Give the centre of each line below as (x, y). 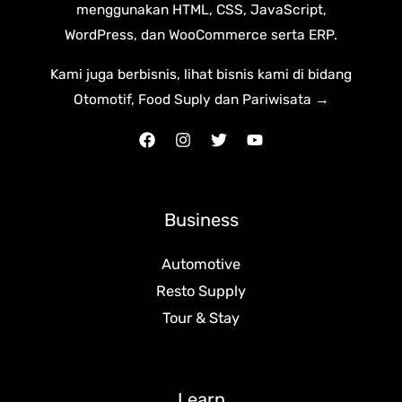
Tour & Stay (201, 319)
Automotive (201, 265)
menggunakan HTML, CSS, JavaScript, (201, 10)
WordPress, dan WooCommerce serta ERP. (201, 35)
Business (201, 220)
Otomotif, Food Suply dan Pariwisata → (201, 99)
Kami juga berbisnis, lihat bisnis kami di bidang (201, 74)
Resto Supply (201, 292)
